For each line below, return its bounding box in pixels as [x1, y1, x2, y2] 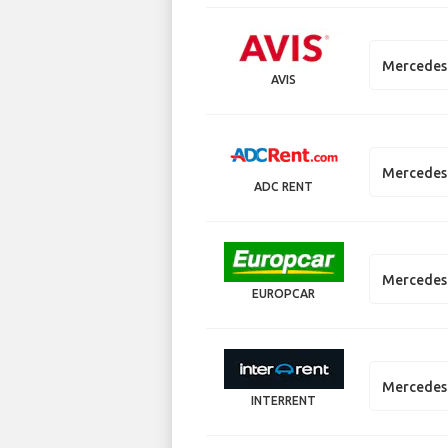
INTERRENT [251, 393, 317, 407]
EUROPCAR [252, 286, 316, 300]
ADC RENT [254, 179, 314, 193]
